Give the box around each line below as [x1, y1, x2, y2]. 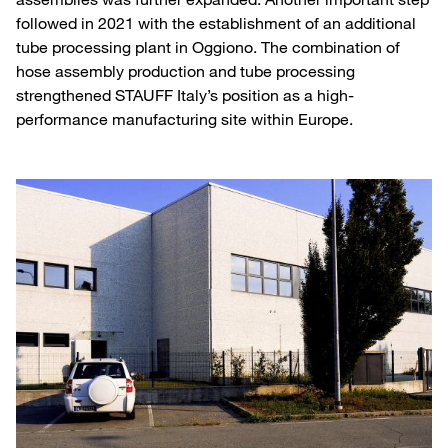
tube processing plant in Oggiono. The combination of [16, 36, 400, 57]
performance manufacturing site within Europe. [16, 108, 353, 129]
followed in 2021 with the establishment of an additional [16, 12, 416, 33]
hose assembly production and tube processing [16, 60, 355, 81]
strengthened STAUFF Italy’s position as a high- [16, 84, 354, 105]
